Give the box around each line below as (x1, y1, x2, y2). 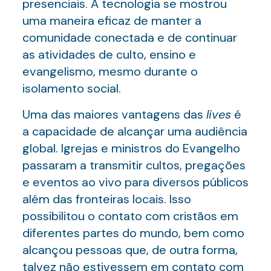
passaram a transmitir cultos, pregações (22, 157, 246, 173)
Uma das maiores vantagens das (22, 106, 206, 122)
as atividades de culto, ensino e (22, 47, 196, 62)
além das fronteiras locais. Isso (22, 191, 191, 207)
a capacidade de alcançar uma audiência (22, 123, 247, 139)
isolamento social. (22, 80, 121, 96)
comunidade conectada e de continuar (22, 30, 237, 45)
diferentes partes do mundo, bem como (22, 225, 244, 241)
